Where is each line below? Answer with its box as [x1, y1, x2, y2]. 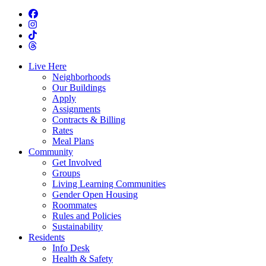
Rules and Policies [52, 210, 121, 221]
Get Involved [52, 157, 102, 167]
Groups [52, 167, 80, 178]
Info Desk [52, 242, 90, 253]
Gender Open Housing [52, 189, 138, 199]
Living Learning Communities [52, 178, 166, 189]
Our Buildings [52, 82, 106, 93]
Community [28, 146, 73, 157]
